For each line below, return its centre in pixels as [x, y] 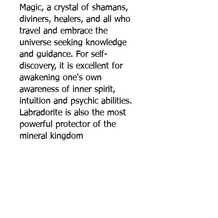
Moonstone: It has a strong [72, 160]
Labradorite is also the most [73, 113]
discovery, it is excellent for [71, 66]
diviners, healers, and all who [75, 20]
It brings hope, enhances [67, 207]
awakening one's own [61, 78]
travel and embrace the [64, 31]
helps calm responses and [69, 183]
